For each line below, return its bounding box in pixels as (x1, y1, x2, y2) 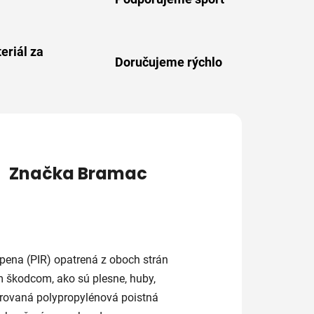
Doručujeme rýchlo (115, 55, 222, 69)
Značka (9, 161, 74, 185)
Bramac (74, 161, 147, 185)
